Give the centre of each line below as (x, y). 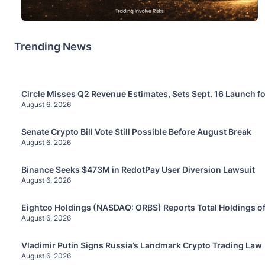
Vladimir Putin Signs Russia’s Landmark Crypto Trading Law (142, 245)
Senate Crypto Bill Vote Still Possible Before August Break (136, 131)
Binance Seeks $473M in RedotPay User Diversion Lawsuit (138, 169)
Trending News (53, 46)
